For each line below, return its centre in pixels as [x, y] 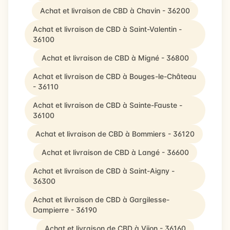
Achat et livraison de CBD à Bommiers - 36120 [115, 134]
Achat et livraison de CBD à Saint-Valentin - [107, 29]
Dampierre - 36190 [65, 210]
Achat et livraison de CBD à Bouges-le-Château [114, 76]
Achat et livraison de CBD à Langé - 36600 [115, 152]
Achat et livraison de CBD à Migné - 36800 [115, 58]
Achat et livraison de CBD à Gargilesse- [101, 199]
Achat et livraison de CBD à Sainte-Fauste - [108, 105]
